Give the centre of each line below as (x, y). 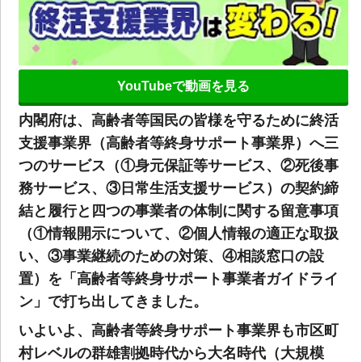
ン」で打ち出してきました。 (113, 301)
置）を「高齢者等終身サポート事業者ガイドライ (178, 278)
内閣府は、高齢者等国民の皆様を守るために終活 (178, 120)
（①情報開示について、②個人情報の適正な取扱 (178, 233)
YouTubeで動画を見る (183, 86)
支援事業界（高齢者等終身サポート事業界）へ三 (178, 143)
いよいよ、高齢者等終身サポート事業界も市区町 (178, 331)
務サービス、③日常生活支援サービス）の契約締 (178, 188)
